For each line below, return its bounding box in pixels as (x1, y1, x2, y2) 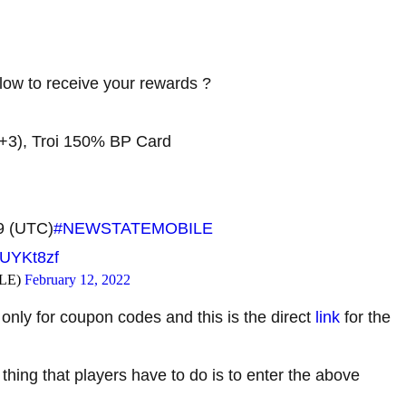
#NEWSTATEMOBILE (53, 218, 213, 237)
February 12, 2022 (24, 271, 130, 287)
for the (340, 307, 391, 326)
